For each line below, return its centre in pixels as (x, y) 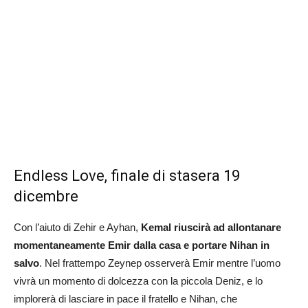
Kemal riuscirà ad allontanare (211, 228)
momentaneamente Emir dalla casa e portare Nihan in (142, 245)
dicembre (46, 197)
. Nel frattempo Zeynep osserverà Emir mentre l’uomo (160, 263)
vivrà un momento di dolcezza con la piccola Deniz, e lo (138, 281)
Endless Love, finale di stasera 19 (127, 176)
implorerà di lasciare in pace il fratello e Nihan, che (125, 299)
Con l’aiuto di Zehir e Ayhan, (77, 228)
